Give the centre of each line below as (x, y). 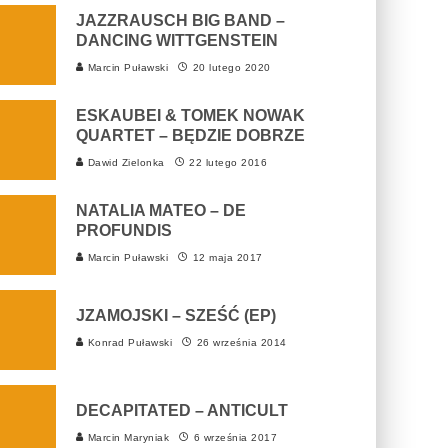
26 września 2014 (241, 342)
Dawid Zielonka (124, 162)
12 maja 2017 (227, 257)
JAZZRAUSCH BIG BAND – (180, 20)
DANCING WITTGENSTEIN (177, 40)
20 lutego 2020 (231, 67)
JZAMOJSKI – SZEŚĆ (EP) (176, 315)
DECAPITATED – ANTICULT (182, 410)
